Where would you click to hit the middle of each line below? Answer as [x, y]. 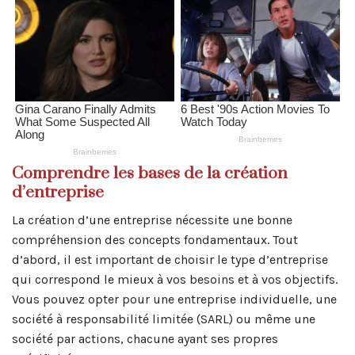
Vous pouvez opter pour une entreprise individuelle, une [174, 299]
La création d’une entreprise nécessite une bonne [152, 219]
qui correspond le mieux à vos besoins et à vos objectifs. [175, 279]
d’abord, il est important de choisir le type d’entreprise [170, 259]
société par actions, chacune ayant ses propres [145, 338]
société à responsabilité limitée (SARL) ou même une [164, 319]
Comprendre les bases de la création [150, 174]
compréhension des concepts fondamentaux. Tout [155, 239]
